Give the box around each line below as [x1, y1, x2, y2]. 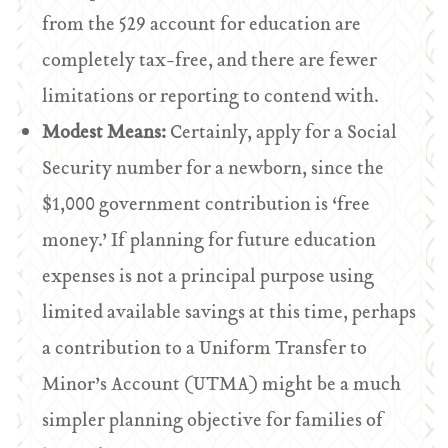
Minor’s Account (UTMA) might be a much [42, 370, 402, 401]
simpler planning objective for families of [42, 406, 385, 437]
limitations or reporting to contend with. [42, 82, 380, 113]
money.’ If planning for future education [42, 226, 377, 257]
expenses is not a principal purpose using [42, 262, 375, 293]
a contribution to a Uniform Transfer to [42, 334, 368, 365]
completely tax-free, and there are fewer [42, 46, 378, 77]
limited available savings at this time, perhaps [42, 298, 417, 329]
